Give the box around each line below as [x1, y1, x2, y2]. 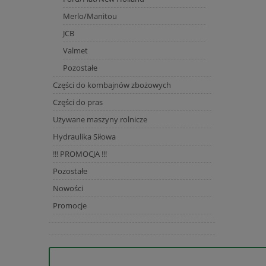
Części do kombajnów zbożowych [52, 79, 171, 90]
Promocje [52, 199, 87, 211]
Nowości [52, 182, 83, 194]
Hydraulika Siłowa [52, 131, 116, 142]
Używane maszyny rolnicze [52, 113, 147, 125]
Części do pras [52, 96, 103, 107]
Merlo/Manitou [62, 10, 117, 21]
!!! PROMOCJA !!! [52, 148, 107, 159]
